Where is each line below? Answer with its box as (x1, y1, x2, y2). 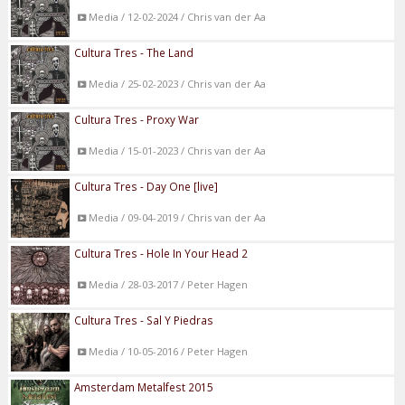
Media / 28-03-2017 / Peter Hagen (88, 277, 248, 291)
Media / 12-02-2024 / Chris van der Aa (88, 9, 266, 24)
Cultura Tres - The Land (74, 44, 194, 60)
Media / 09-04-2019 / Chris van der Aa (88, 210, 266, 224)
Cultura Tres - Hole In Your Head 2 (74, 245, 249, 260)
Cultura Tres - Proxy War (74, 111, 200, 127)
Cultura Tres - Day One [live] (74, 178, 219, 193)
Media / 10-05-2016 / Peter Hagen (88, 344, 248, 358)
